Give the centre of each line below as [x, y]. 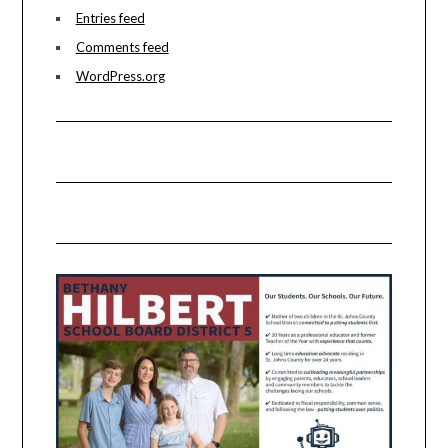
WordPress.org [120, 76]
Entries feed [110, 18]
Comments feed [122, 47]
